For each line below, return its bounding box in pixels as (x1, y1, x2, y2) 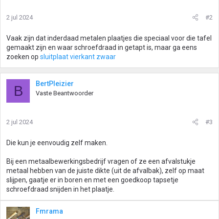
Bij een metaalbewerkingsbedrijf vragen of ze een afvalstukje (6, 157, 196, 165)
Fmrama (36, 207, 63, 215)
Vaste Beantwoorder (36, 89, 93, 97)
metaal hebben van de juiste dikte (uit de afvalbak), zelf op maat (6, 167, 204, 175)
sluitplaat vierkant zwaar (40, 53, 116, 61)
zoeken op (6, 53, 40, 61)
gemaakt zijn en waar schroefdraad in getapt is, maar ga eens (6, 44, 197, 51)
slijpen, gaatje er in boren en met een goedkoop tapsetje (6, 176, 178, 184)
